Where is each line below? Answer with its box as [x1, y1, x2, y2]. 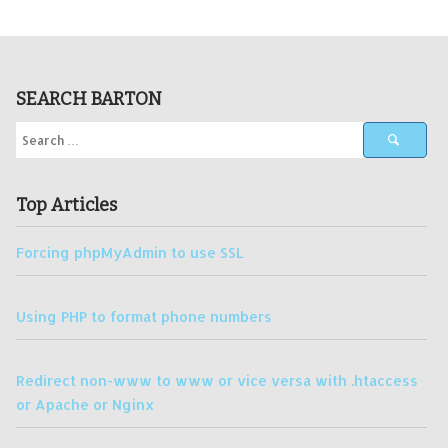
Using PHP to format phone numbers [16, 306, 272, 325]
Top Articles [16, 193, 117, 216]
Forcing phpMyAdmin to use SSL [16, 242, 244, 261]
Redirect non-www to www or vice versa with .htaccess [16, 371, 418, 390]
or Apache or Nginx [16, 395, 154, 414]
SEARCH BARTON [16, 88, 162, 111]
